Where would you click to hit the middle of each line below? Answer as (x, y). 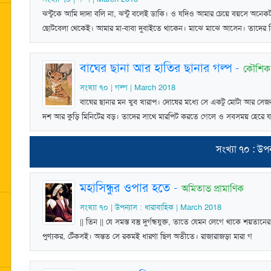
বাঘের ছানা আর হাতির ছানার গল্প (156, 68)
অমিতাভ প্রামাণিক (213, 188)
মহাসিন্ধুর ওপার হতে (125, 188)
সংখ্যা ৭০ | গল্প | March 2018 (128, 87)
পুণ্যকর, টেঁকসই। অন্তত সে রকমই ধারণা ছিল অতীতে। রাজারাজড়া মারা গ (147, 236)
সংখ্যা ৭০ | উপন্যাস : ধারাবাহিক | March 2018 (151, 207)
